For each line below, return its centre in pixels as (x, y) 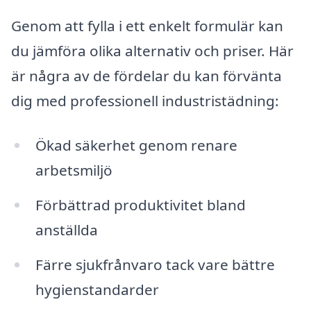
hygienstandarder (97, 289)
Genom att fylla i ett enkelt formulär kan (147, 26)
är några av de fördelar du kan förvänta (146, 76)
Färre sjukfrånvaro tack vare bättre (155, 264)
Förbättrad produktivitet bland (140, 204)
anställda (66, 229)
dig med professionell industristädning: (145, 101)
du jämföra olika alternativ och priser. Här (152, 51)
